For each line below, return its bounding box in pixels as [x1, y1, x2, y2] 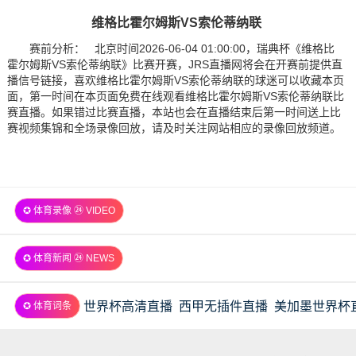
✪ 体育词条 [22, 300, 72, 311]
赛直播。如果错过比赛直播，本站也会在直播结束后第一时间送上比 [6, 105, 341, 118]
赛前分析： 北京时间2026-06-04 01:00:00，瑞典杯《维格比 [29, 41, 335, 55]
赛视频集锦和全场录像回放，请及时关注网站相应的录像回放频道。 [6, 121, 341, 134]
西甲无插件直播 [178, 299, 268, 313]
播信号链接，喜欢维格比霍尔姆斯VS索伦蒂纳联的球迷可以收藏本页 [6, 73, 344, 87]
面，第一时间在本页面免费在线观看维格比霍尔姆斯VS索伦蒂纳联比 [6, 89, 344, 103]
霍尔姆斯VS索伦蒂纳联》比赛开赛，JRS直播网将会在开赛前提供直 [6, 57, 342, 71]
